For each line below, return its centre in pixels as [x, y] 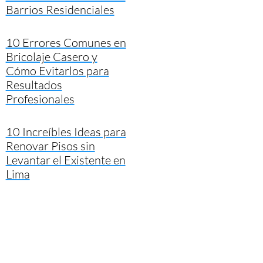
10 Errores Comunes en [66, 42]
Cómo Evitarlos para [57, 70]
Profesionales [40, 99]
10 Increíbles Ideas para [66, 131]
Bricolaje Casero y [51, 56]
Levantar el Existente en [65, 160]
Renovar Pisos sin [50, 146]
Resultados [34, 85]
